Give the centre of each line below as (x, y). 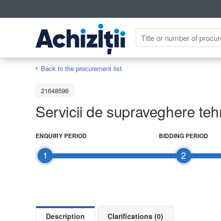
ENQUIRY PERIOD (61, 135)
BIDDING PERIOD (184, 135)
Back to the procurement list (81, 68)
